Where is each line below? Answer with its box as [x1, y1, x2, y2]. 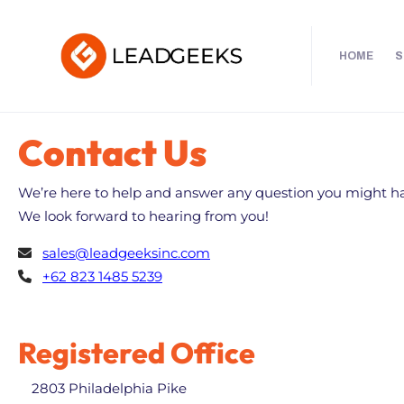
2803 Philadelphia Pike [32, 379, 187, 397]
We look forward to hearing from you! [18, 207, 269, 225]
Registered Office [18, 334, 255, 371]
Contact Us [18, 129, 207, 175]
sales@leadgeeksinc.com [42, 243, 210, 262]
